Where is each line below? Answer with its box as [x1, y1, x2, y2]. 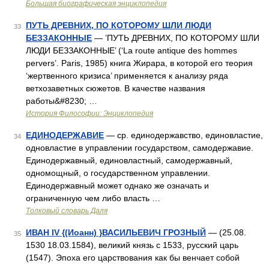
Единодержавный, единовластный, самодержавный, [26, 156, 232, 165]
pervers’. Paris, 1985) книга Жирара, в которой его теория [26, 58, 253, 68]
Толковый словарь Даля [26, 207, 107, 215]
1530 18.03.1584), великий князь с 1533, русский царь [26, 240, 238, 250]
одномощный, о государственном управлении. [26, 168, 210, 178]
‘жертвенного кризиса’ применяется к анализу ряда [26, 71, 228, 80]
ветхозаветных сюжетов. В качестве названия [26, 83, 205, 93]
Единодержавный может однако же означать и [26, 181, 209, 190]
